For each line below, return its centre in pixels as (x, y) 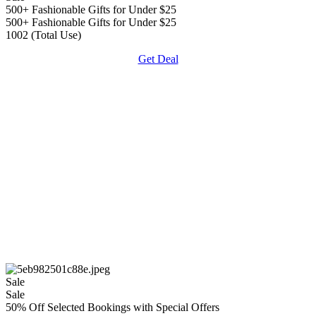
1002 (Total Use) (43, 35)
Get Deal (158, 59)
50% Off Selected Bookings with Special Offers (113, 307)
